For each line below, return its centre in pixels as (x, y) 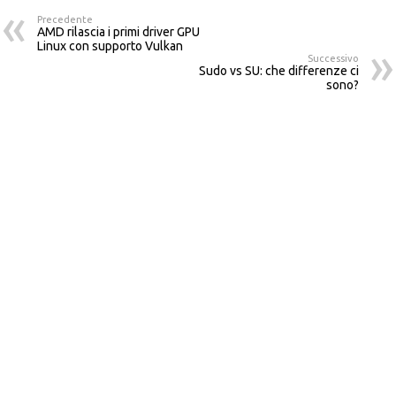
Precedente (65, 19)
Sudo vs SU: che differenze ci (278, 70)
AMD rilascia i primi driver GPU (119, 31)
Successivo (333, 58)
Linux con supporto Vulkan (110, 46)
